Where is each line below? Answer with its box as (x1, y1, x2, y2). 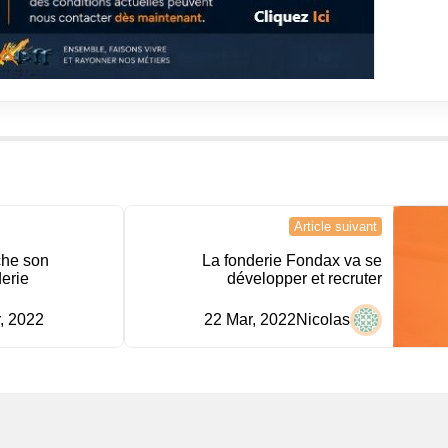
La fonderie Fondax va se (202, 252, 383, 270)
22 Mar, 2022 (204, 311, 297, 329)
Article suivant (294, 219, 378, 235)
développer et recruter (227, 270, 383, 288)
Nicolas (296, 311, 351, 329)
